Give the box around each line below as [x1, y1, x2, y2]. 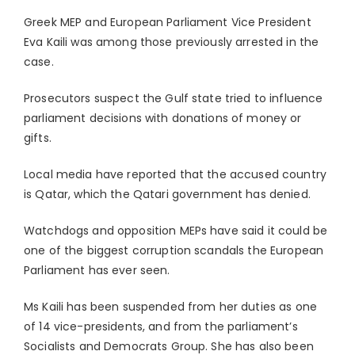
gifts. [24, 130, 52, 147]
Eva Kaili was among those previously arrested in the [24, 34, 319, 51]
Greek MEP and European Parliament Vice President [24, 14, 311, 31]
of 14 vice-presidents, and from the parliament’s [24, 319, 298, 335]
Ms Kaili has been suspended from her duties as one [24, 299, 318, 315]
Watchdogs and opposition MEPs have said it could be [24, 223, 328, 239]
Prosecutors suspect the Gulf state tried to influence [24, 90, 323, 107]
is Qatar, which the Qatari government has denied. [24, 186, 311, 203]
